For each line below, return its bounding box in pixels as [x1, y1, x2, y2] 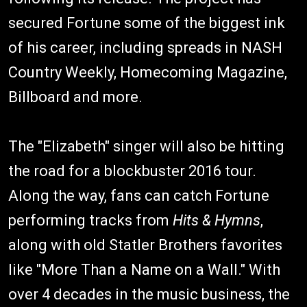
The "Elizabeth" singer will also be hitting [8, 138, 284, 155]
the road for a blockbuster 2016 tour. [8, 162, 256, 180]
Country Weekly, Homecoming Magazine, [8, 64, 287, 81]
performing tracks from [8, 212, 173, 229]
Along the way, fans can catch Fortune [8, 187, 269, 204]
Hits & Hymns [173, 212, 260, 229]
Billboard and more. [8, 88, 143, 106]
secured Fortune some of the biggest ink [8, 14, 285, 32]
